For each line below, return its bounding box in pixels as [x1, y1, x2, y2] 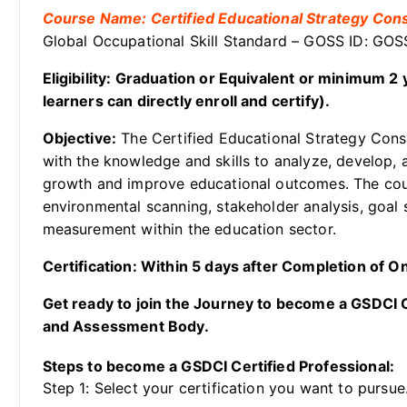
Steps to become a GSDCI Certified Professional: [42, 357, 395, 376]
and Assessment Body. [42, 317, 209, 336]
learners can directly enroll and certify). [42, 92, 331, 111]
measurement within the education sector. [42, 220, 336, 239]
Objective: [42, 129, 117, 148]
